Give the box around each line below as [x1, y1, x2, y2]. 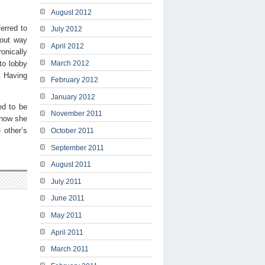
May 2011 [51, 211, 82, 219]
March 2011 [51, 245, 89, 254]
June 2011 [51, 194, 85, 203]
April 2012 [51, 42, 84, 50]
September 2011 [51, 143, 104, 152]
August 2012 [51, 8, 92, 17]
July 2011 [51, 177, 82, 186]
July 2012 [51, 25, 82, 34]
